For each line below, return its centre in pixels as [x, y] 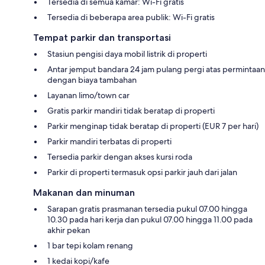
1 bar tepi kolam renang [90, 246]
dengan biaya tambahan [92, 80]
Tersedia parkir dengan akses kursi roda [120, 157]
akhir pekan [69, 230]
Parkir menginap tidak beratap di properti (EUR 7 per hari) [153, 126]
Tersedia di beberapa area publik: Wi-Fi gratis [131, 17]
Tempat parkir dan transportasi [102, 38]
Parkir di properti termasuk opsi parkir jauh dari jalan [142, 172]
